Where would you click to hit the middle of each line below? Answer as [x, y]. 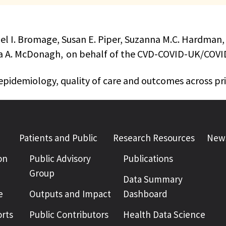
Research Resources [154, 138]
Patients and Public [58, 138]
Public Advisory [60, 158]
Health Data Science [164, 214]
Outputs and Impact [70, 194]
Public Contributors [69, 214]
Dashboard [145, 194]
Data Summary [153, 179]
